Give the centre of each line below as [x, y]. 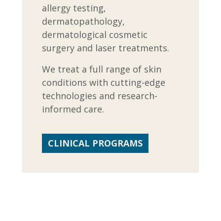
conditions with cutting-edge [103, 82]
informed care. [73, 109]
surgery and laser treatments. [105, 48]
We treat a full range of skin [101, 69]
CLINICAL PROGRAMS [95, 143]
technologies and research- [99, 96]
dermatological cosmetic [94, 35]
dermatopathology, [83, 21]
